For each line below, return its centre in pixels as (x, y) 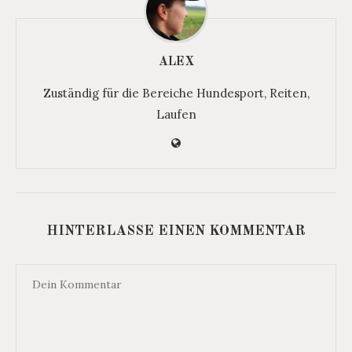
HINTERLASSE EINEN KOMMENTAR (176, 231)
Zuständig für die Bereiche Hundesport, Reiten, (176, 93)
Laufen (176, 115)
